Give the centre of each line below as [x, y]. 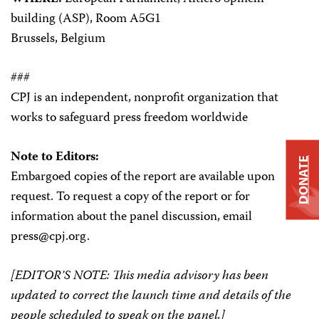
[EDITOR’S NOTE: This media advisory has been [140, 276]
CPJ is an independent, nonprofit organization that [145, 98]
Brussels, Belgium [58, 39]
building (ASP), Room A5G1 [86, 19]
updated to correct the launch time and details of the [151, 296]
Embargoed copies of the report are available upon [143, 177]
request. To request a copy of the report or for [130, 197]
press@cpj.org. [50, 237]
